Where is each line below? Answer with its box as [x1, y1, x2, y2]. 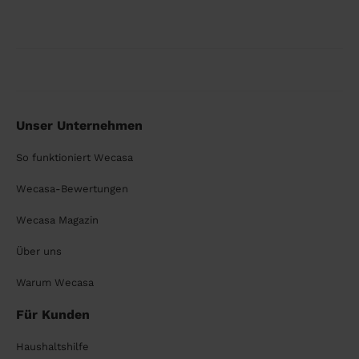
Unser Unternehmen [16, 118, 143, 133]
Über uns [16, 245, 62, 257]
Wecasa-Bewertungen [16, 183, 128, 195]
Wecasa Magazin [16, 214, 99, 226]
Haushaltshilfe [16, 341, 89, 353]
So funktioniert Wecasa [16, 151, 133, 163]
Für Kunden [16, 307, 90, 322]
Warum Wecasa [16, 276, 94, 288]
